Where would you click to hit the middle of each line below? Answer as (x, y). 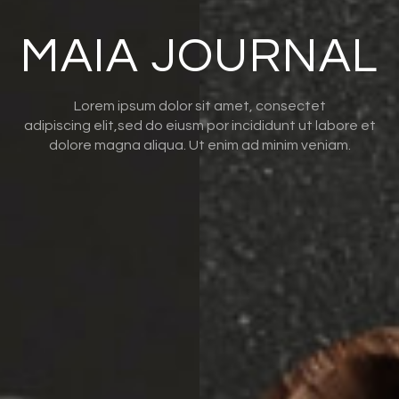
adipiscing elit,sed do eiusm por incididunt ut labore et (199, 126)
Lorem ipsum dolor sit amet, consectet (199, 106)
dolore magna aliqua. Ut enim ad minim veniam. (199, 146)
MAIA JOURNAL (199, 57)
